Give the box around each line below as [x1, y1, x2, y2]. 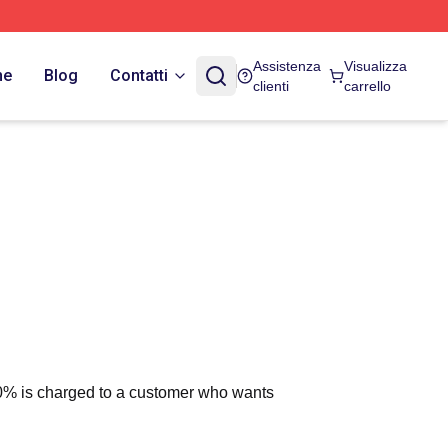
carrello [343, 78, 391, 94]
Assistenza [253, 58, 322, 74]
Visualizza [343, 58, 407, 74]
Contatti [110, 66, 168, 85]
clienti [253, 78, 290, 94]
